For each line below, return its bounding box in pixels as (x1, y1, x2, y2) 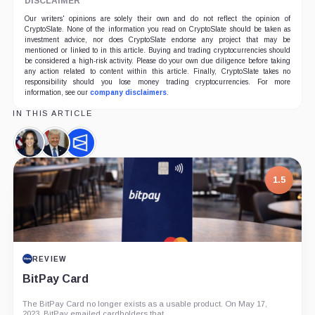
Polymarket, (79, 141, 141, 154)
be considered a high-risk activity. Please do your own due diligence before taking (24, 56, 291, 65)
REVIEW (32, 255, 67, 263)
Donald (54, 141, 90, 154)
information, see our (24, 88, 90, 96)
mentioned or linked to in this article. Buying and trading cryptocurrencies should (24, 46, 291, 54)
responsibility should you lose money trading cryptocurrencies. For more (24, 77, 291, 86)
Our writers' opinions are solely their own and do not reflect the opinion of (24, 14, 291, 22)
